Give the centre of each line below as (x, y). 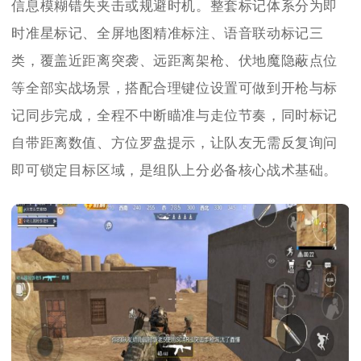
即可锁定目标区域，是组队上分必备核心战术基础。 (175, 171)
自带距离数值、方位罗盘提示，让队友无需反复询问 (175, 143)
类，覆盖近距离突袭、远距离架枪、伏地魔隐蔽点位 (175, 61)
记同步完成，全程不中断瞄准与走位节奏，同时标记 (175, 116)
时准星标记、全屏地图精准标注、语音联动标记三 (168, 34)
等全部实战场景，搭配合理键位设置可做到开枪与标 (175, 89)
